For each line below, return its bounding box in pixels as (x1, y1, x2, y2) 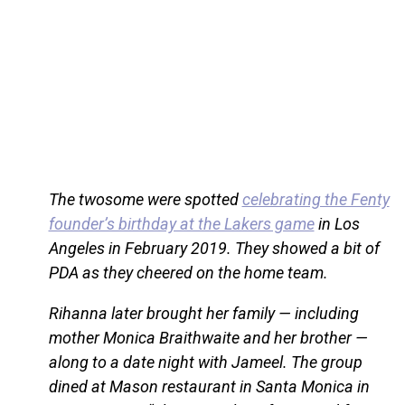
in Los (314, 214, 360, 234)
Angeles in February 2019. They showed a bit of (48, 239, 380, 259)
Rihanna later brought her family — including (48, 304, 359, 324)
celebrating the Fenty (241, 190, 390, 210)
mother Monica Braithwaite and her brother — (48, 328, 368, 348)
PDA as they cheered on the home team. (48, 263, 328, 283)
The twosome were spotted (48, 190, 242, 210)
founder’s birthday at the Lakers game (48, 214, 315, 234)
